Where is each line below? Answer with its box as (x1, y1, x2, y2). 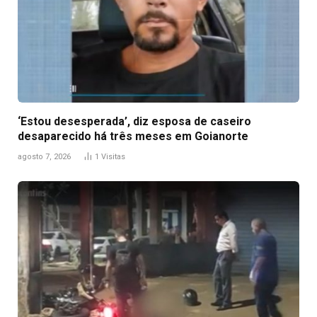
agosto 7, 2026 (18, 152, 71, 162)
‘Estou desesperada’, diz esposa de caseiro (18, 115, 251, 129)
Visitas (101, 152, 125, 162)
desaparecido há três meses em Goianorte (18, 129, 248, 144)
